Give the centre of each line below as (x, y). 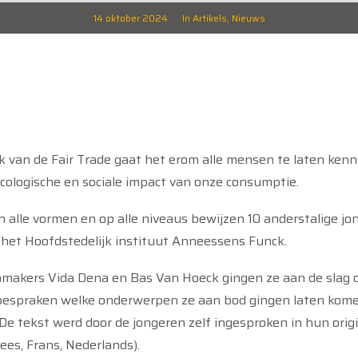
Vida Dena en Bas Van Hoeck (135, 278)
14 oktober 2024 (130, 18)
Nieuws (248, 18)
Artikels (209, 18)
